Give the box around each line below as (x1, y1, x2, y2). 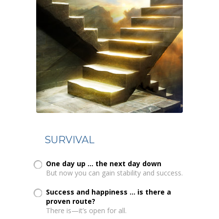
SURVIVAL (44, 133, 95, 146)
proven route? (46, 196, 96, 206)
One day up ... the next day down (46, 158, 162, 168)
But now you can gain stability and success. (46, 168, 183, 177)
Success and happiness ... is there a (46, 187, 172, 197)
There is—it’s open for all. (46, 205, 127, 215)
